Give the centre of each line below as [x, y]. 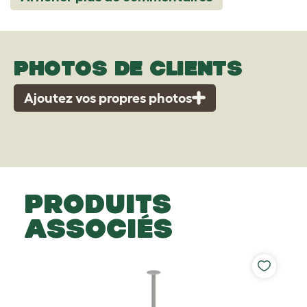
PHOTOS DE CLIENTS [128, 67]
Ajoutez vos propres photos [108, 98]
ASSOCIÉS [98, 228]
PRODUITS [98, 203]
